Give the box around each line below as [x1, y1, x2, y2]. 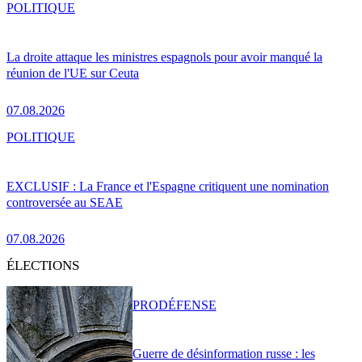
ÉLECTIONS [6, 258, 79, 274]
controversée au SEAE [6, 195, 123, 209]
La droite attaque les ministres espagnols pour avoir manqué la [6, 50, 322, 65]
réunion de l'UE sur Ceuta [6, 66, 139, 81]
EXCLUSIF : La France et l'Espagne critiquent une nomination [6, 179, 329, 193]
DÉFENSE [158, 297, 217, 312]
